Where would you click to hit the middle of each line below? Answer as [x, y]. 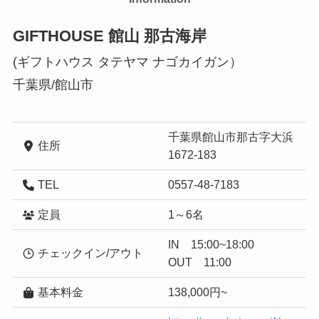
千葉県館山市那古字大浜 [231, 136]
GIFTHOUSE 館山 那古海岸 [109, 36]
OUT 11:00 [200, 262]
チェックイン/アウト [89, 252]
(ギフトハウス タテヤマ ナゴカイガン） [127, 62]
